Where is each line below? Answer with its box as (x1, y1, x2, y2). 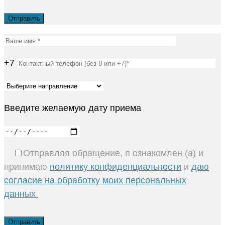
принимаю (4, 162, 50, 172)
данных (4, 189, 38, 199)
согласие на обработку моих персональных (4, 175, 186, 185)
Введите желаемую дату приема (4, 103, 141, 113)
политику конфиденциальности (50, 162, 181, 172)
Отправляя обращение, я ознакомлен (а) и (23, 148, 203, 158)
